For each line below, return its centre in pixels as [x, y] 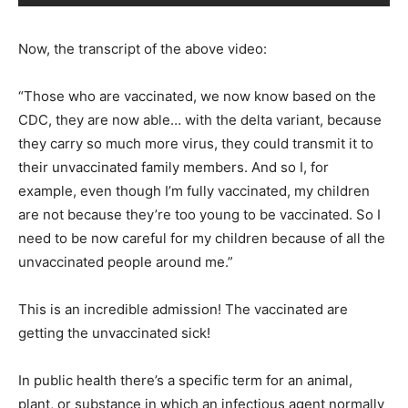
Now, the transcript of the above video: [143, 48]
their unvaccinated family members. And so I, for [173, 167]
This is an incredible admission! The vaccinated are [183, 309]
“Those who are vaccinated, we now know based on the [197, 96]
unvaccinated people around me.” [126, 261]
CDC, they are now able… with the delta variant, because [200, 119]
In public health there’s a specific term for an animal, [185, 380]
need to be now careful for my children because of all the [202, 238]
